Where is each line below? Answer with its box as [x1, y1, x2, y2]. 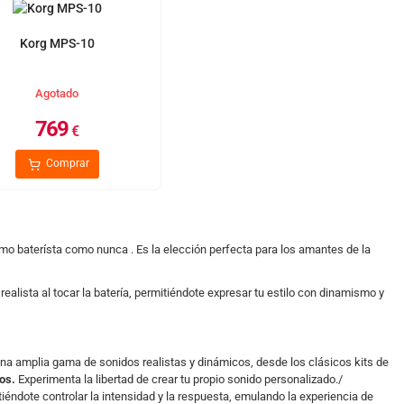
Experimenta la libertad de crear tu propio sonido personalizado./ [14, 372, 343, 386]
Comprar [42, 157, 89, 170]
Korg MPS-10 [19, 36, 95, 50]
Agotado [35, 87, 79, 100]
